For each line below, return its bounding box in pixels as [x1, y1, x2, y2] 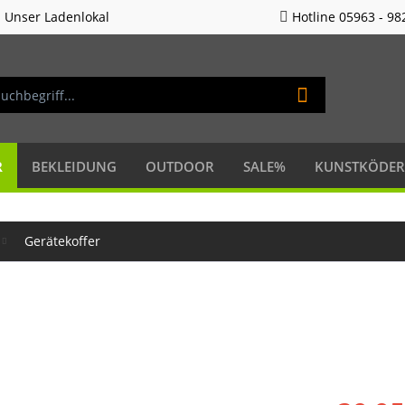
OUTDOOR [146, 156, 214, 175]
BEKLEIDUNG [32, 156, 117, 175]
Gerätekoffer [24, 231, 100, 250]
